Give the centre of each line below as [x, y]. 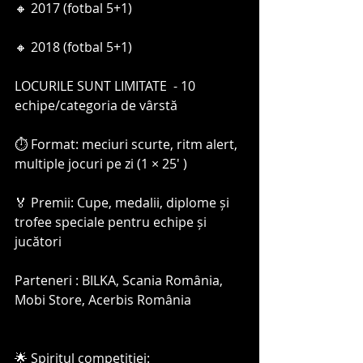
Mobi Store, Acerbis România [105, 300]
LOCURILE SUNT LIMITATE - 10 [107, 86]
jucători [38, 241]
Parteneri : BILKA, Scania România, [120, 280]
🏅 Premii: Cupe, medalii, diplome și [124, 203]
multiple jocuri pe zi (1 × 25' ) [101, 164]
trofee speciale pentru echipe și [112, 222]
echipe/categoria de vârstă [98, 105]
